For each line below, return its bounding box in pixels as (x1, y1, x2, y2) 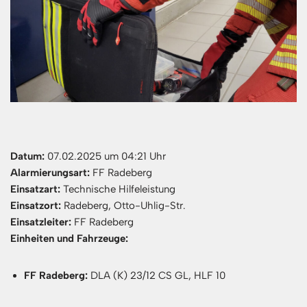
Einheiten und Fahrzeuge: (10, 232, 128, 245)
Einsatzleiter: (10, 215, 71, 228)
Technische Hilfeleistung (60, 182, 175, 195)
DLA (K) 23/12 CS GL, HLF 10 (88, 269, 225, 282)
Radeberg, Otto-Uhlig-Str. (61, 199, 186, 212)
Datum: (10, 149, 45, 162)
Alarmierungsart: (10, 166, 90, 179)
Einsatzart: (10, 182, 60, 195)
